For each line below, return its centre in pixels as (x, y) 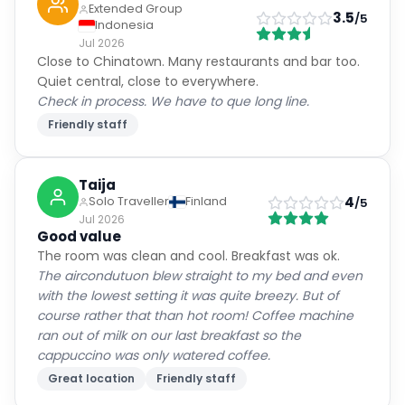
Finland (206, 201)
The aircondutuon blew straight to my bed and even (200, 276)
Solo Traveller (129, 201)
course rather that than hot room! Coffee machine (195, 316)
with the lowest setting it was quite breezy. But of (188, 296)
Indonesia (124, 25)
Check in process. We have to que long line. (173, 101)
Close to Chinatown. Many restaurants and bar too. (198, 61)
